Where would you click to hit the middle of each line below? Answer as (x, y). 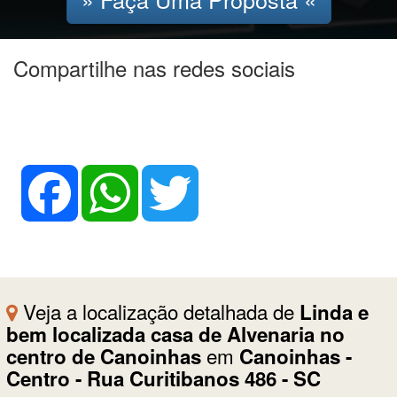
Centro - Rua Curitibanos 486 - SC (163, 369)
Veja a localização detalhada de (158, 302)
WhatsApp (167, 163)
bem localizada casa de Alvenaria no (175, 325)
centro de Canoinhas (103, 347)
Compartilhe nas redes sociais (154, 58)
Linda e (334, 303)
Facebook (106, 163)
